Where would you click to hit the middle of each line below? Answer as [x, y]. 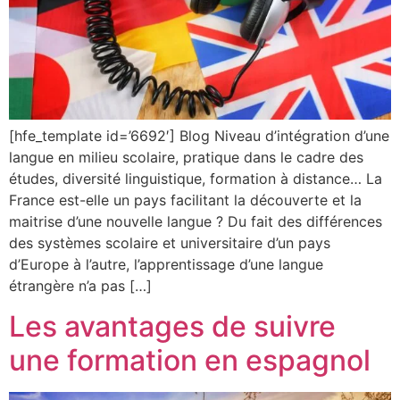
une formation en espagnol [190, 360]
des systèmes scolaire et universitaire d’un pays [170, 243]
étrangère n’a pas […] [80, 286]
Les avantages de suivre [172, 326]
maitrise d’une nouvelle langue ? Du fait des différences [196, 222]
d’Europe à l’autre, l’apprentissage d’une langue [166, 265]
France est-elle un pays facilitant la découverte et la [185, 200]
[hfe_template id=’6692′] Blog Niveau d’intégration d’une [199, 136]
